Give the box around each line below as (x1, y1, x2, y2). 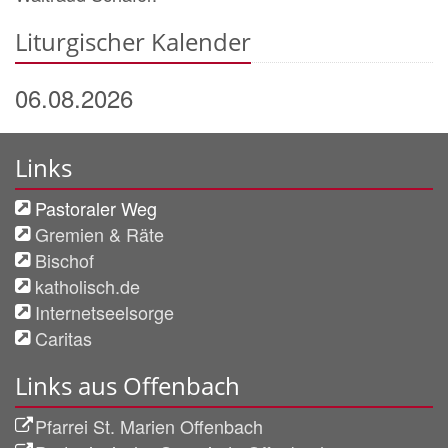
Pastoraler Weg (35, 194, 157, 221)
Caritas (35, 324, 92, 351)
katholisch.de (35, 272, 140, 299)
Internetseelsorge (35, 298, 174, 325)
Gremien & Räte (35, 220, 164, 247)
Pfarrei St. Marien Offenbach (35, 412, 263, 439)
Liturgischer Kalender (15, 24, 251, 58)
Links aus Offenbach (15, 368, 240, 402)
